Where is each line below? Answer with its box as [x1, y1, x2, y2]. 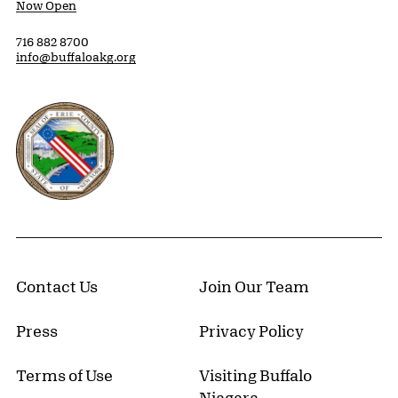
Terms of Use [16, 366, 113, 385]
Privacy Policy [199, 322, 304, 340]
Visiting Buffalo [199, 366, 312, 385]
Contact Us [16, 277, 98, 296]
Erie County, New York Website [16, 104, 245, 123]
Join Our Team [199, 277, 309, 296]
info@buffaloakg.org [16, 50, 136, 65]
